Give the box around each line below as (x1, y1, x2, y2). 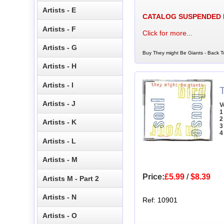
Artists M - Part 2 (42, 174, 99, 182)
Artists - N (42, 192, 77, 201)
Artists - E (42, 6, 76, 14)
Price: (142, 172, 164, 181)
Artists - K (42, 118, 77, 126)
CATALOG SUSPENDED (142, 12, 221, 21)
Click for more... (142, 29, 192, 37)
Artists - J (42, 99, 76, 108)
